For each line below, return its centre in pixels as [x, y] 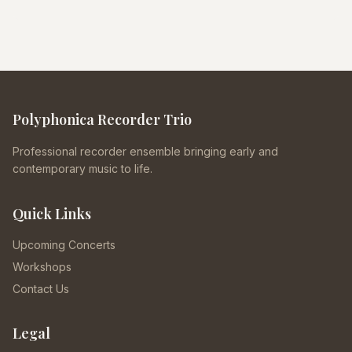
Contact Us [41, 289]
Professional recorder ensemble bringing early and [145, 151]
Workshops [42, 267]
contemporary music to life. [82, 169]
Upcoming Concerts [64, 245]
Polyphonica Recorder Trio [102, 119]
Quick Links [52, 214]
